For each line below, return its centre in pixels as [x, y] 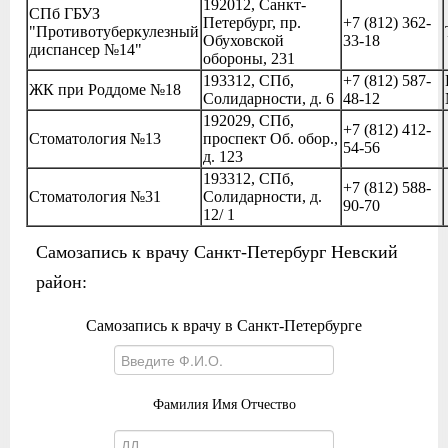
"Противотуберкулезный [114, 31]
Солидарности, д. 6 [268, 98]
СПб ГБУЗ [64, 13]
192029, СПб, [248, 120]
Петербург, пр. [252, 22]
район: [61, 282]
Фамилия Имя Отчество [224, 404]
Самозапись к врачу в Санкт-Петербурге [224, 325]
